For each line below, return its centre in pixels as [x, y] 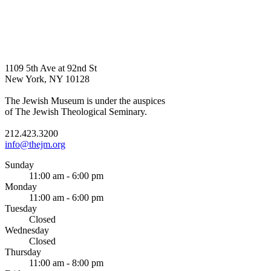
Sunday [19, 165]
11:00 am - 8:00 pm [66, 263]
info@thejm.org [35, 145]
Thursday [23, 252]
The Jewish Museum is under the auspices [85, 101]
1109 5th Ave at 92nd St [51, 68]
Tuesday [21, 209]
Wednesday [27, 230]
